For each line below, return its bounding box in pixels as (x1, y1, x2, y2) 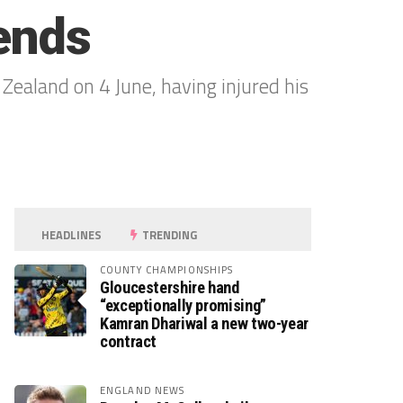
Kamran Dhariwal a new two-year (100, 314, 309, 333)
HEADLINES (39, 226, 103, 244)
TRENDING (139, 226, 198, 244)
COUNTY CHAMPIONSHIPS (100, 262, 234, 277)
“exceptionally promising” (100, 296, 266, 315)
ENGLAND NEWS (100, 382, 185, 398)
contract (100, 332, 157, 351)
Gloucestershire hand (100, 278, 239, 297)
